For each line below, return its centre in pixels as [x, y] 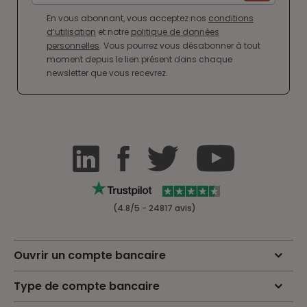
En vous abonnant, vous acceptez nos [127, 19]
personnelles [73, 46]
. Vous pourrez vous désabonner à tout [180, 46]
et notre [113, 32]
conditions [231, 19]
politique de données [175, 32]
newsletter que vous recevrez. [107, 73]
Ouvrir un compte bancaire [90, 256]
